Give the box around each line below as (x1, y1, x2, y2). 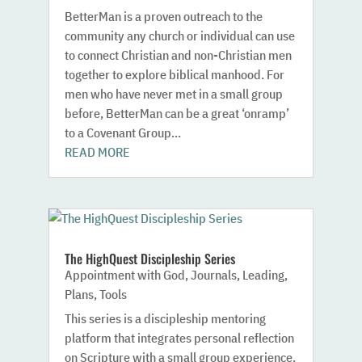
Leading (242, 266, 284, 283)
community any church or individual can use (64, 27, 295, 44)
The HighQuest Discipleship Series (64, 248, 235, 268)
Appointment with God (64, 266, 185, 283)
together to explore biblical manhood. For (64, 66, 284, 83)
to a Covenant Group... (64, 124, 181, 141)
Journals (190, 266, 237, 283)
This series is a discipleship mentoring (64, 309, 266, 326)
